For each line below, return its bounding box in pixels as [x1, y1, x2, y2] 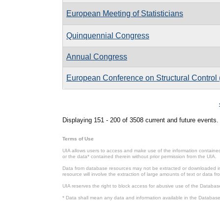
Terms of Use [62, 136, 94, 141]
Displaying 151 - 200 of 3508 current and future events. [62, 116, 219, 124]
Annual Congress [66, 52, 127, 61]
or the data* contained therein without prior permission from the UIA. [62, 154, 217, 159]
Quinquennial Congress [66, 31, 149, 40]
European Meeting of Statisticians [66, 9, 183, 18]
